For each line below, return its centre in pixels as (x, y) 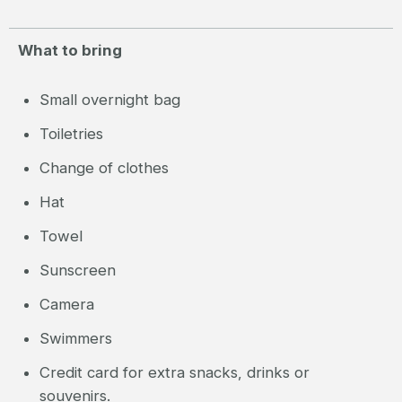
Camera (66, 305)
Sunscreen (77, 271)
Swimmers (75, 339)
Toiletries (71, 134)
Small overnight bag (109, 100)
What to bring (70, 51)
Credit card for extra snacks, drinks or (174, 373)
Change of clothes (104, 168)
